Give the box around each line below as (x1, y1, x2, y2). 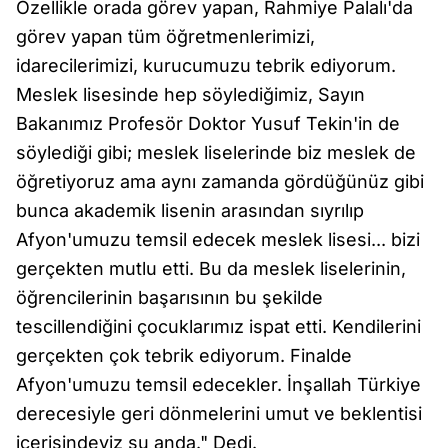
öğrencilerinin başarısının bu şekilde (16, 287, 323, 308)
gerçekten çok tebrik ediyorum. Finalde (16, 345, 352, 366)
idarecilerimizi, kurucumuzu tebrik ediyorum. (16, 55, 396, 76)
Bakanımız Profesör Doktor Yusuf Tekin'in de (16, 113, 400, 134)
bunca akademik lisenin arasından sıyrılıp (16, 200, 364, 221)
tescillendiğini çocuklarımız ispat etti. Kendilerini (16, 316, 421, 337)
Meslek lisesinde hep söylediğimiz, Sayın (16, 84, 365, 105)
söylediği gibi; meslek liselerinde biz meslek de (16, 142, 416, 163)
